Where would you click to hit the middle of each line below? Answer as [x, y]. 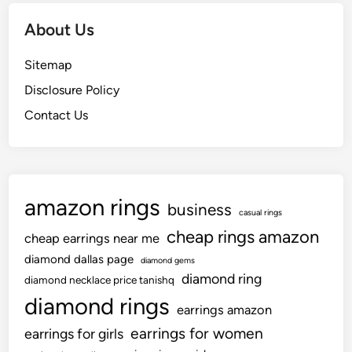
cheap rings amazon [243, 236]
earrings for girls [74, 333]
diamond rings [97, 306]
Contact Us [57, 115]
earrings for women [197, 333]
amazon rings [93, 207]
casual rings [261, 212]
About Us [60, 29]
